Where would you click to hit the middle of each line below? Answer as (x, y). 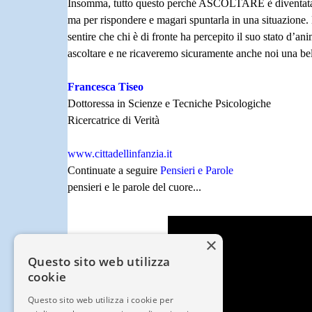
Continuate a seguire (114, 170)
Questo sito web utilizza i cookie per (101, 300)
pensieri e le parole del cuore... (134, 187)
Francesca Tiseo (106, 86)
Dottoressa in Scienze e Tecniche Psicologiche (169, 103)
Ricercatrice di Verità (114, 120)
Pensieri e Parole (197, 170)
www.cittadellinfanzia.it (120, 153)
